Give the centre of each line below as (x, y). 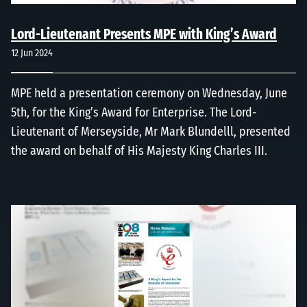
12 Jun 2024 (32, 53)
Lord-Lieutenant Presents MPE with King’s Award (144, 35)
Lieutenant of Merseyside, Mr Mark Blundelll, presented (151, 133)
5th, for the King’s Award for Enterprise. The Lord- (134, 113)
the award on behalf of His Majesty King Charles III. (139, 152)
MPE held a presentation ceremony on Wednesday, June (149, 94)
